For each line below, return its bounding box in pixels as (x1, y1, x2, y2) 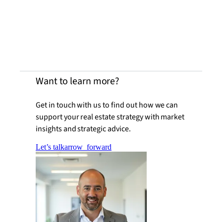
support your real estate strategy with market (36, 111, 185, 123)
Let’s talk (36, 143, 64, 152)
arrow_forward (64, 143, 111, 152)
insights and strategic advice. (36, 123, 131, 135)
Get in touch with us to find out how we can (36, 100, 178, 111)
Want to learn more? (36, 74, 120, 89)
